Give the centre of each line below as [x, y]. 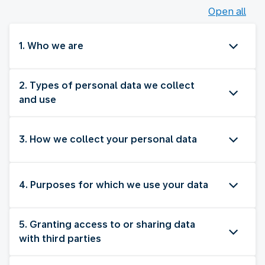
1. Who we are [51, 46]
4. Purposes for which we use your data [114, 185]
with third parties [60, 238]
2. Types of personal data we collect [107, 85]
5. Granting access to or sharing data [107, 224]
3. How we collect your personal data [108, 139]
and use [38, 99]
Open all [227, 11]
